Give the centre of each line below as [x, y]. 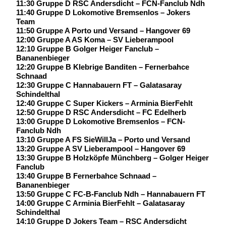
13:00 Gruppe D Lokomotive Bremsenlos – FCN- [101, 121]
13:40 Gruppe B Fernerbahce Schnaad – [86, 176]
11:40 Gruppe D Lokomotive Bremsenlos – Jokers [103, 12]
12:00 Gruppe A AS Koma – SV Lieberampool [95, 39]
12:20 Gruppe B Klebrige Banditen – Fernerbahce [103, 67]
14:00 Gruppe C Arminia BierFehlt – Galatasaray [100, 203]
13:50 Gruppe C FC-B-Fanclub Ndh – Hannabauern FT [111, 194]
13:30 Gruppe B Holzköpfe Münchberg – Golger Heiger [112, 157]
